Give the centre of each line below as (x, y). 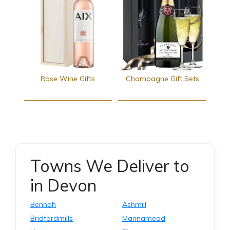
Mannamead (144, 218)
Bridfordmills (52, 218)
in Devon (63, 186)
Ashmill (134, 205)
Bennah (43, 205)
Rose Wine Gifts (68, 79)
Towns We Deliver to (110, 166)
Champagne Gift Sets (162, 79)
